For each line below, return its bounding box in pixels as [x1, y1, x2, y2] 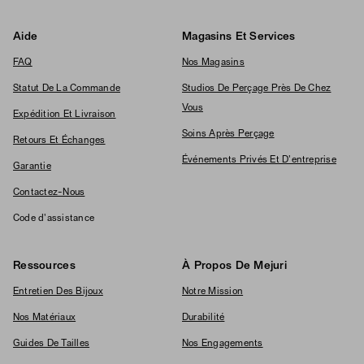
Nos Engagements [182, 340, 263, 349]
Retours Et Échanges [13, 136, 106, 145]
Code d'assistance [13, 214, 95, 223]
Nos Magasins [182, 58, 245, 67]
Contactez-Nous [13, 188, 85, 197]
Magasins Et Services [182, 32, 296, 43]
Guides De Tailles [13, 340, 90, 349]
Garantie [13, 162, 51, 171]
